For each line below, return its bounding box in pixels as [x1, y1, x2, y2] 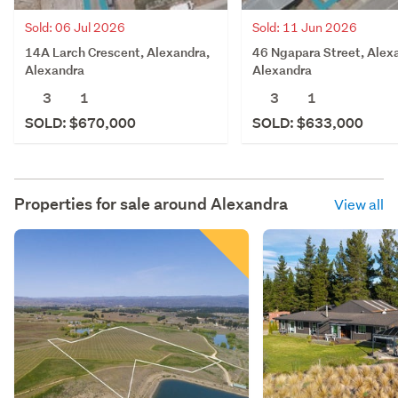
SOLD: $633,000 [252, 113, 363, 132]
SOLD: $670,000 [25, 113, 136, 132]
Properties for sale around [14, 193, 211, 214]
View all [334, 194, 384, 213]
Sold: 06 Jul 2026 [25, 19, 125, 36]
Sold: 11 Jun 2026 [252, 19, 357, 36]
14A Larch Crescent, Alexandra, [25, 43, 210, 60]
